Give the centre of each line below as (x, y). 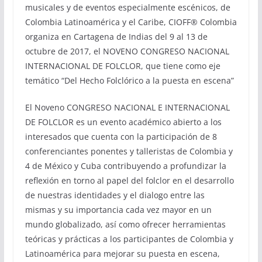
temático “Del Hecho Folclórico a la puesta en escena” (129, 80)
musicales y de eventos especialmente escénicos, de (127, 7)
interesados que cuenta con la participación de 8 (121, 136)
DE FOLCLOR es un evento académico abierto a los (123, 122)
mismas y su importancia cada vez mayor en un (118, 209)
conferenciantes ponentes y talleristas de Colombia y (129, 151)
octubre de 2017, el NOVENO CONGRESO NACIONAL (127, 51)
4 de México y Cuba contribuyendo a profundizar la (125, 166)
